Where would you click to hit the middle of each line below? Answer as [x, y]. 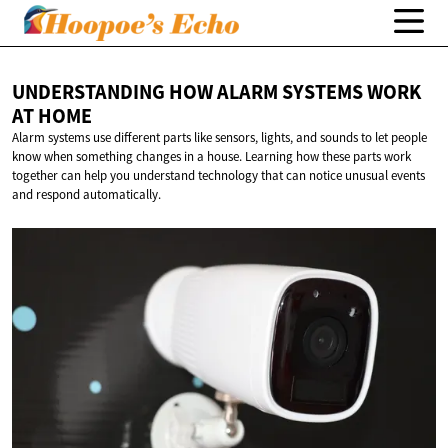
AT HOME [52, 116]
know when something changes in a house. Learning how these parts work [211, 157]
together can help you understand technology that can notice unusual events [218, 176]
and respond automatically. [86, 195]
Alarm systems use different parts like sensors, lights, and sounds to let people [219, 138]
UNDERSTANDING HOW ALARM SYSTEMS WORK [216, 92]
